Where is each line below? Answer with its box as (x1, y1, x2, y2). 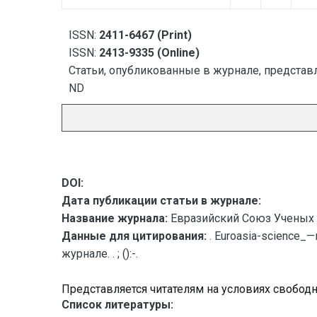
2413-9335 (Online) (99, 46, 200, 59)
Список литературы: (62, 298, 173, 311)
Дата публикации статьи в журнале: (62, 194, 261, 207)
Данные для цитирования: (62, 229, 209, 243)
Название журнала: (62, 212, 168, 225)
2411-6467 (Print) (99, 28, 192, 42)
